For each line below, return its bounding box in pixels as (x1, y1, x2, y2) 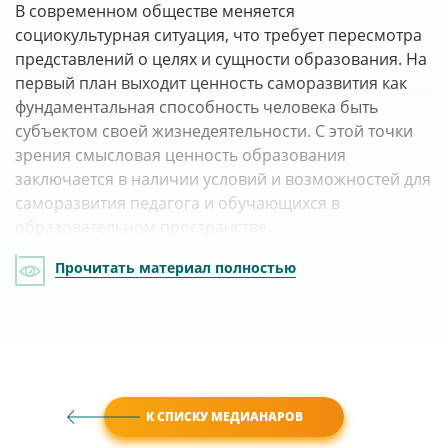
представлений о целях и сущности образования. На (15, 48, 427, 71)
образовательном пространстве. (15, 216, 271, 239)
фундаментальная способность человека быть (15, 96, 378, 119)
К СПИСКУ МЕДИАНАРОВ (145, 408, 303, 426)
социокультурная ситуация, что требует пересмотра (15, 24, 422, 47)
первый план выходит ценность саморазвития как (15, 72, 407, 95)
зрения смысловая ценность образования (15, 144, 346, 167)
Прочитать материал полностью (55, 259, 296, 278)
